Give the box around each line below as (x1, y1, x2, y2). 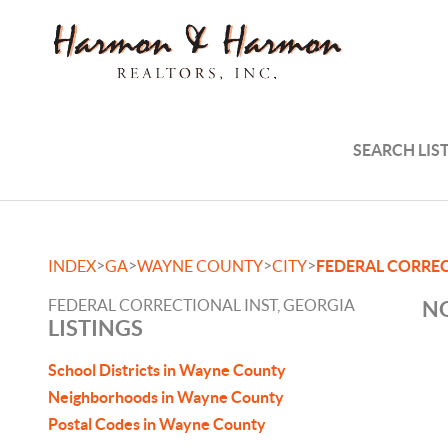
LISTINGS (48, 315, 143, 340)
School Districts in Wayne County (48, 361, 286, 379)
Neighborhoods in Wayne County (48, 388, 284, 406)
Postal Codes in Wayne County (48, 415, 266, 433)
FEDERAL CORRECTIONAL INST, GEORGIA (48, 296, 355, 314)
